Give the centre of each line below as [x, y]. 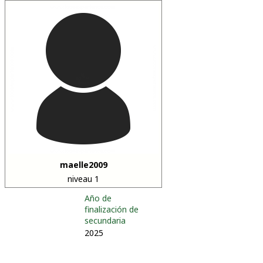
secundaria [105, 221]
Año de [98, 198]
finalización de [112, 210]
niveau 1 [83, 179]
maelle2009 [83, 165]
